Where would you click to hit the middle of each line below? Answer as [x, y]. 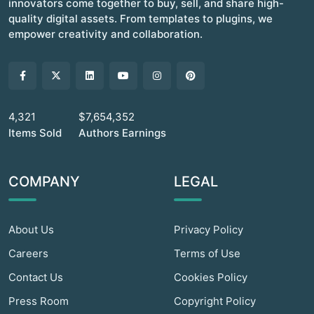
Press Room [39, 301]
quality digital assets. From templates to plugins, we [141, 19]
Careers [28, 253]
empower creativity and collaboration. [105, 34]
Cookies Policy [211, 277]
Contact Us [36, 277]
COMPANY [44, 182]
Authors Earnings [122, 133]
